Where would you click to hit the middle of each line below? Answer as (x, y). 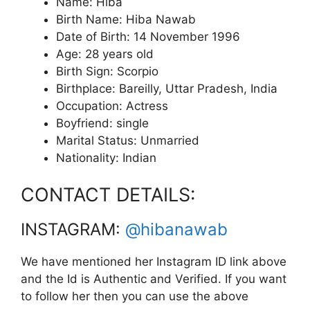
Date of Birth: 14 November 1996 (148, 36)
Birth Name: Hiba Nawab (126, 19)
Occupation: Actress (112, 106)
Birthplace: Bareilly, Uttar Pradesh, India (167, 88)
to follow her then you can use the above (135, 296)
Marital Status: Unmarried (128, 140)
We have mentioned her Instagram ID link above (154, 262)
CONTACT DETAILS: (108, 195)
